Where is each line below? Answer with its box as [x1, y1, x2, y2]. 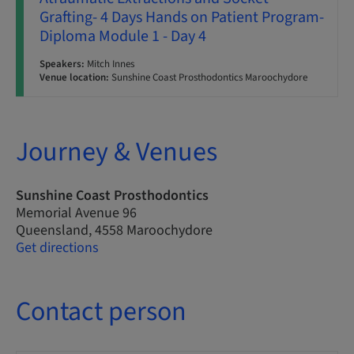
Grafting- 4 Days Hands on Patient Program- [40, 6, 324, 28]
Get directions [16, 238, 99, 258]
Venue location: [40, 70, 109, 85]
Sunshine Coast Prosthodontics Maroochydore [109, 70, 307, 85]
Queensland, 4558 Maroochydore [16, 220, 213, 240]
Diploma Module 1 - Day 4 [40, 25, 206, 47]
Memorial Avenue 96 [16, 203, 137, 223]
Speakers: [40, 57, 85, 71]
